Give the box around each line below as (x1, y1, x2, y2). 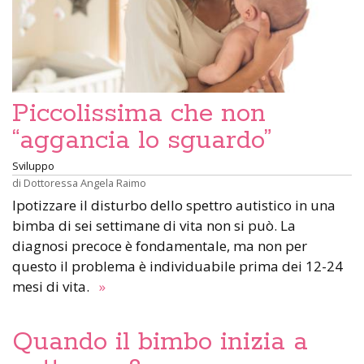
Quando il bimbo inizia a (12, 326, 308, 358)
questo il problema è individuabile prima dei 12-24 (12, 257, 343, 275)
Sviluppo (12, 158, 54, 173)
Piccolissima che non (12, 97, 266, 130)
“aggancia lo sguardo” (12, 124, 271, 157)
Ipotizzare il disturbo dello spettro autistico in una (12, 196, 336, 214)
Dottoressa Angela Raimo (24, 175, 146, 190)
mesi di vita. (12, 277, 96, 296)
